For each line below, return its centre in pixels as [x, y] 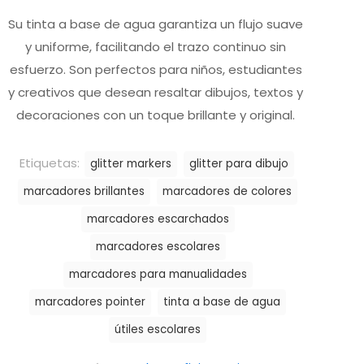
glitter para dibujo [239, 164]
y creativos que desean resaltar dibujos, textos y [156, 92]
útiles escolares [158, 329]
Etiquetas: [52, 163]
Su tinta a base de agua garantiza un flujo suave [156, 24]
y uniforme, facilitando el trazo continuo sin [156, 47]
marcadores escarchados [158, 219]
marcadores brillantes [84, 191]
